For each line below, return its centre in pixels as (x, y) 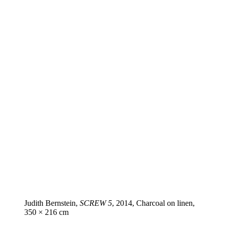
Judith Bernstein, (52, 203)
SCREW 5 (96, 203)
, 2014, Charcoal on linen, (153, 203)
